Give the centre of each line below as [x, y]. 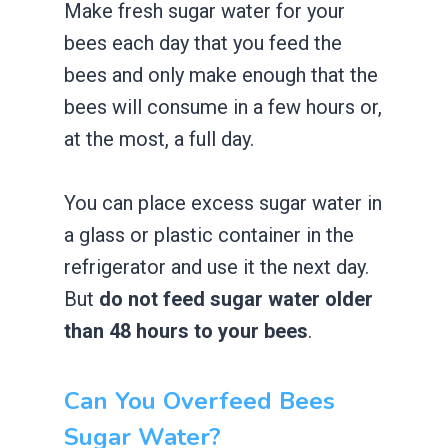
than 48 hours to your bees [186, 330]
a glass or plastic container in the [209, 234]
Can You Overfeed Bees [199, 400]
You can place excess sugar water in [223, 202]
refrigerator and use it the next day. [216, 266]
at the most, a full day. [159, 138]
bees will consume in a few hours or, [223, 106]
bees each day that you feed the [203, 42]
